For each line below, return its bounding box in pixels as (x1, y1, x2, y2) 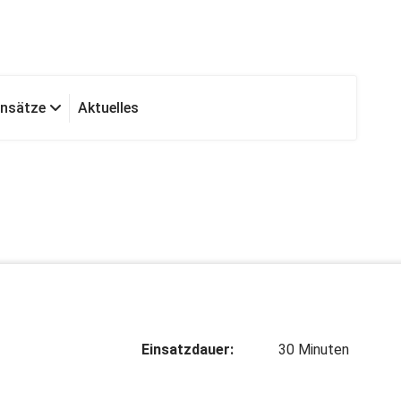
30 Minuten (278, 341, 349, 359)
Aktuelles (78, 98, 139, 116)
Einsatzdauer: (141, 341, 234, 359)
